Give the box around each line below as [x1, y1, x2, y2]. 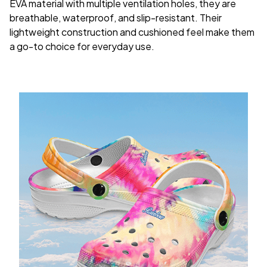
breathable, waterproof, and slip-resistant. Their [10, 11, 222, 24]
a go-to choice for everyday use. [10, 40, 154, 53]
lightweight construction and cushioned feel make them [10, 26, 254, 39]
